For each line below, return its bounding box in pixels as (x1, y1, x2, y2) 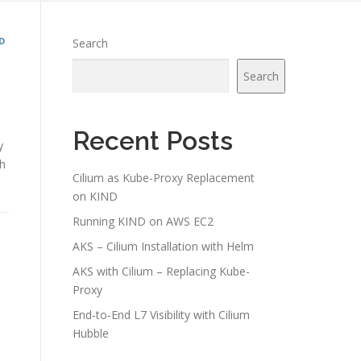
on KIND (73, 188, 118, 204)
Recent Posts (73, 125, 233, 156)
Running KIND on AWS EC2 (73, 213, 214, 229)
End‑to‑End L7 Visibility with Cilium (73, 306, 250, 322)
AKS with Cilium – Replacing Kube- (73, 263, 250, 279)
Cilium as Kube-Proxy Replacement (73, 169, 255, 185)
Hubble (73, 325, 109, 341)
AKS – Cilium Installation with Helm (73, 238, 254, 254)
